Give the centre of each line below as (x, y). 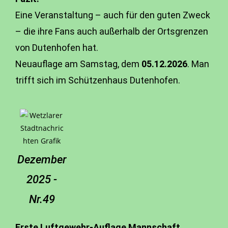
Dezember (42, 160)
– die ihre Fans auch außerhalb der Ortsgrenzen (112, 31)
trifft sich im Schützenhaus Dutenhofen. (98, 80)
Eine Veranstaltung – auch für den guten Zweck (113, 15)
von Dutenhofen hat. (57, 48)
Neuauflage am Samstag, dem (78, 64)
